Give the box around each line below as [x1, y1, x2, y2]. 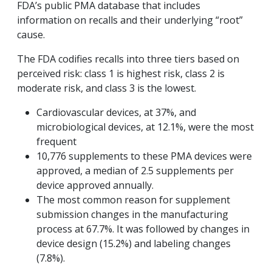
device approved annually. [36, 178, 154, 192]
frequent [36, 135, 76, 149]
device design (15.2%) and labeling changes [36, 237, 231, 251]
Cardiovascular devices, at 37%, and [36, 106, 196, 120]
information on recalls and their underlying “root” [17, 13, 243, 27]
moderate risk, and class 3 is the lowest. [17, 81, 196, 95]
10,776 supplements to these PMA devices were [36, 149, 252, 163]
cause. [17, 28, 47, 42]
